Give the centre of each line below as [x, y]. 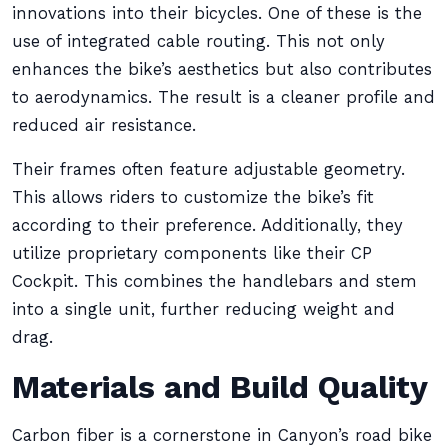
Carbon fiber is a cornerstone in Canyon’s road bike [222, 435]
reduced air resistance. [104, 125]
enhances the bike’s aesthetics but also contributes [222, 69]
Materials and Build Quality [220, 387]
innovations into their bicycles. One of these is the [217, 13]
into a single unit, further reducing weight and [203, 309]
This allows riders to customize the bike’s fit [193, 197]
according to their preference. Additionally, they [207, 225]
